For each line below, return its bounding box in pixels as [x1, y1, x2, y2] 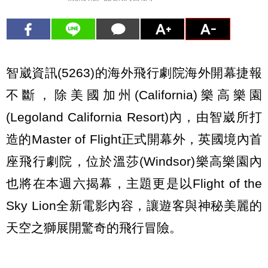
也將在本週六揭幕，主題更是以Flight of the [6, 176, 262, 190]
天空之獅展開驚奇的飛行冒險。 [6, 220, 182, 234]
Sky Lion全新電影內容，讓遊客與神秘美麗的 [6, 198, 262, 212]
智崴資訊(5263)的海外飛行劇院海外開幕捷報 [6, 65, 262, 80]
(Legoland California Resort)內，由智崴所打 [6, 109, 262, 124]
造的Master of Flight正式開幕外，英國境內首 [6, 132, 262, 146]
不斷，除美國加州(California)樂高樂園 [6, 87, 262, 102]
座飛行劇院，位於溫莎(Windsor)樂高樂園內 [6, 154, 262, 168]
